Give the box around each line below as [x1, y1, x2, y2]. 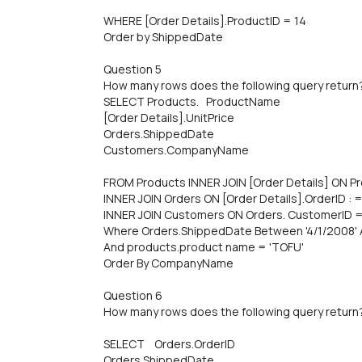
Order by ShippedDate [103, 29, 223, 44]
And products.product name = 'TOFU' [103, 239, 304, 255]
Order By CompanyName [103, 255, 234, 271]
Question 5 [103, 61, 162, 77]
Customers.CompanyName [103, 142, 249, 158]
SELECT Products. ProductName [103, 94, 280, 109]
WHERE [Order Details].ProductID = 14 [103, 13, 306, 28]
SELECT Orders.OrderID [103, 336, 235, 351]
